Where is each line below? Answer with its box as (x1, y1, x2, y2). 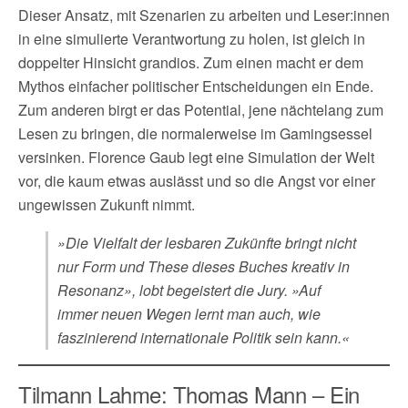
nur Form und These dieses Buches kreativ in (57, 255, 350, 277)
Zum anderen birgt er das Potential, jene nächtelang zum (18, 98, 383, 120)
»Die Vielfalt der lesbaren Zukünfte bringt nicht (57, 231, 356, 253)
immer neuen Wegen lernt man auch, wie (57, 302, 321, 324)
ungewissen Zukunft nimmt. (18, 193, 195, 215)
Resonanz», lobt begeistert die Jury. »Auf (57, 279, 321, 301)
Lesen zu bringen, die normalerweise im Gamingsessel (18, 122, 372, 144)
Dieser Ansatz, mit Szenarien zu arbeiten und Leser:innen (18, 4, 390, 25)
